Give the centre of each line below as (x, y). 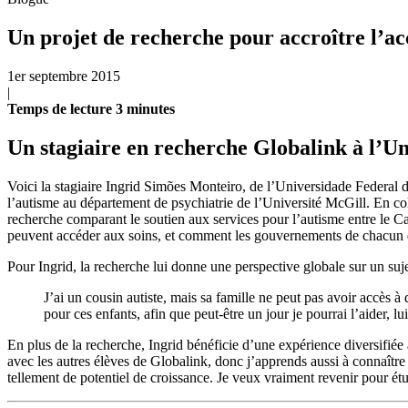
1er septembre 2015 (64, 76)
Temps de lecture (61, 108)
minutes (151, 108)
